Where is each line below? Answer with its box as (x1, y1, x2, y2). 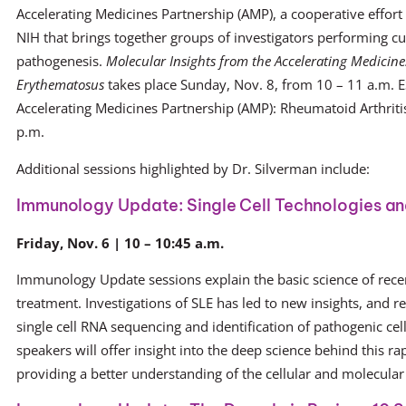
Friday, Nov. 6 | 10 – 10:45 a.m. (16, 233, 224, 252)
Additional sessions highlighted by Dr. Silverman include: (16, 159, 370, 178)
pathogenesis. (16, 51, 106, 70)
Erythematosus (16, 74, 104, 93)
